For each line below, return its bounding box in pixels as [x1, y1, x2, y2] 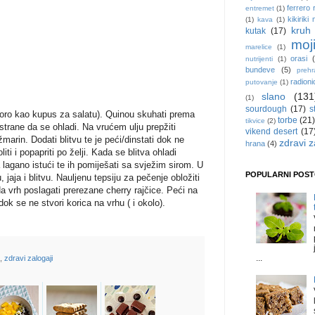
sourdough [245, 104, 287, 115]
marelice [245, 43, 272, 51]
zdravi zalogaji [4, 254, 53, 263]
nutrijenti [245, 55, 273, 63]
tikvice [245, 117, 265, 125]
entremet [245, 4, 274, 13]
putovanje [245, 78, 278, 86]
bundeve [245, 65, 275, 75]
